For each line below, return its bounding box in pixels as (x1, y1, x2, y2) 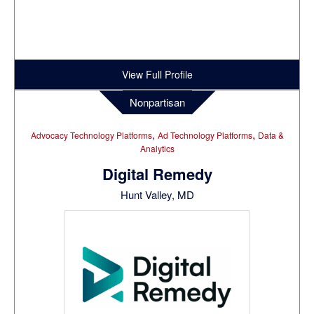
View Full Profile (121, 67, 193, 82)
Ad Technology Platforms (157, 129, 252, 142)
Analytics (139, 142, 175, 155)
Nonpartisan (129, 95, 185, 110)
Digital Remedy (102, 163, 212, 186)
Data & (257, 129, 284, 142)
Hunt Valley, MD (120, 187, 194, 203)
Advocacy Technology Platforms (30, 129, 152, 142)
